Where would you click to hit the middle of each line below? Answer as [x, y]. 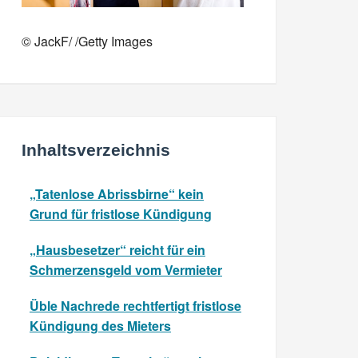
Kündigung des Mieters [100, 326]
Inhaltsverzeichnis [96, 150]
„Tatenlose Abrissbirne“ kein [117, 194]
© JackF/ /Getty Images [87, 42]
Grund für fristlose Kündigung [121, 214]
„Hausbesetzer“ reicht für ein [117, 250]
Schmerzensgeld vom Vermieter [126, 270]
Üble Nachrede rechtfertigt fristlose [135, 306]
